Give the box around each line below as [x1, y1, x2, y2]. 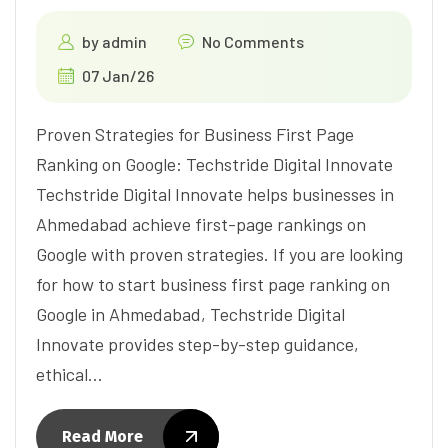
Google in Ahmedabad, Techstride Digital [36, 302, 345, 325]
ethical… [36, 362, 103, 385]
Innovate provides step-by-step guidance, [36, 332, 359, 355]
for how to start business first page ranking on [36, 272, 390, 295]
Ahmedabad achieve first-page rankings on [36, 212, 366, 235]
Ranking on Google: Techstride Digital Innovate [36, 152, 393, 175]
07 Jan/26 [82, 65, 154, 85]
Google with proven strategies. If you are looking [36, 242, 403, 265]
